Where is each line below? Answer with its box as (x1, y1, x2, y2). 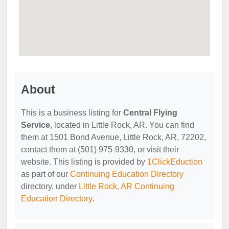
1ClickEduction (147, 157, 202, 166)
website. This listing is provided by (21, 157, 147, 166)
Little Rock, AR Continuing (79, 182, 174, 191)
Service (21, 121, 50, 129)
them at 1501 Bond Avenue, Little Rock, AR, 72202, (21, 133, 206, 142)
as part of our (21, 170, 70, 178)
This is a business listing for (21, 108, 123, 117)
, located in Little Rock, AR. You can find (50, 121, 194, 129)
